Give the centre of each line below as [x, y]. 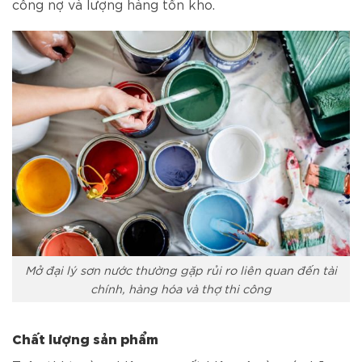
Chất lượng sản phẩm [85, 338]
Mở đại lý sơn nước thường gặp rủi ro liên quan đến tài [181, 270]
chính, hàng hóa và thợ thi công [181, 288]
